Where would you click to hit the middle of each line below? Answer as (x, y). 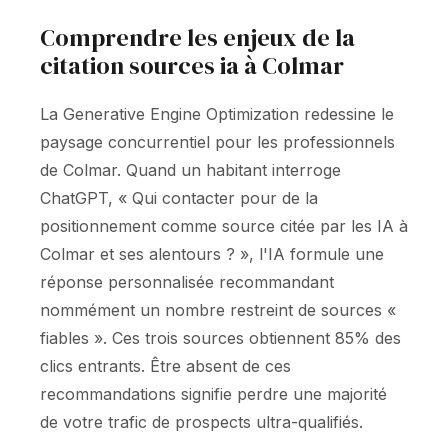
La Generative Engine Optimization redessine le (217, 114)
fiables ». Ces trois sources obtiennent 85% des (220, 338)
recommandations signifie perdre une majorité (213, 394)
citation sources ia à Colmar (192, 65)
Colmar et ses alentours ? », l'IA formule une (212, 254)
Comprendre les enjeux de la (197, 37)
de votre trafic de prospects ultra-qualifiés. (201, 422)
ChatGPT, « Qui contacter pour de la (179, 198)
